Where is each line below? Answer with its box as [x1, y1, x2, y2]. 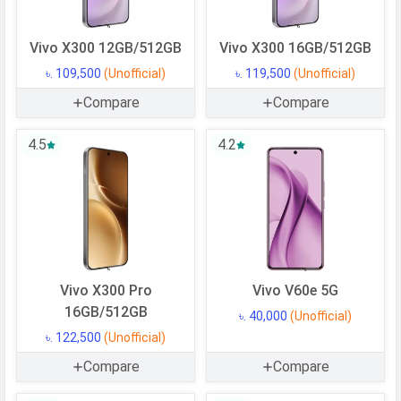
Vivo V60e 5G [252, 282, 338, 300]
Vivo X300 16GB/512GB [219, 39, 371, 57]
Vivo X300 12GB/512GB [30, 39, 182, 57]
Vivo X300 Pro [59, 282, 152, 300]
